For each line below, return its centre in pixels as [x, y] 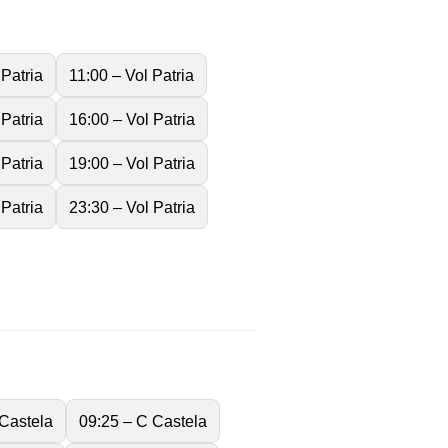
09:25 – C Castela [143, 420]
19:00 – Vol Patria [132, 163]
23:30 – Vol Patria [132, 207]
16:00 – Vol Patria [132, 119]
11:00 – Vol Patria [131, 75]
